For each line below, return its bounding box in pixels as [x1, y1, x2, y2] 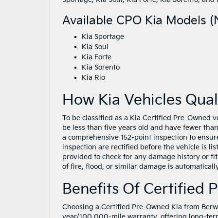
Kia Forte [82, 53, 111, 61]
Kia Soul [82, 42, 109, 51]
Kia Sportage [82, 32, 124, 41]
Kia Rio [82, 73, 105, 82]
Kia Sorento [82, 63, 120, 72]
